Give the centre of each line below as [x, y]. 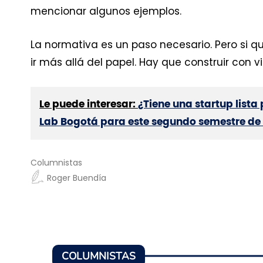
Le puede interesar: [89, 104]
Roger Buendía [77, 178]
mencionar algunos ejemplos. [106, 11]
